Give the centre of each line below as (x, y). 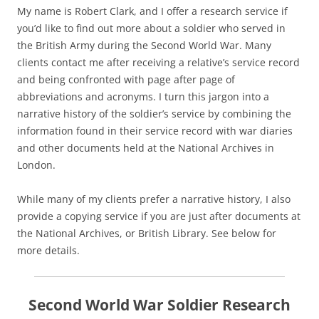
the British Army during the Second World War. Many (144, 46)
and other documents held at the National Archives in (146, 148)
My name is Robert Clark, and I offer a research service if (152, 11)
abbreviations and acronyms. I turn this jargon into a (143, 97)
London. (36, 165)
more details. (48, 251)
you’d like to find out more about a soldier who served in (151, 28)
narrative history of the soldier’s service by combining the (154, 114)
